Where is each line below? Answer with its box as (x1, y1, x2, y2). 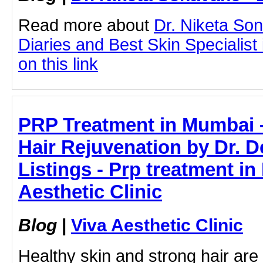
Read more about (18, 16, 154, 35)
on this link (18, 55, 98, 74)
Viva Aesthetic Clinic (71, 215, 243, 235)
